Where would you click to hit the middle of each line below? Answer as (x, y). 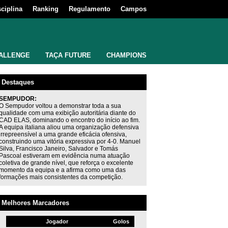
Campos (134, 9)
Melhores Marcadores (35, 203)
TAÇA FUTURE (68, 55)
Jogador (57, 221)
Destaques (18, 82)
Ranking (46, 9)
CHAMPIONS (126, 55)
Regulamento (90, 9)
